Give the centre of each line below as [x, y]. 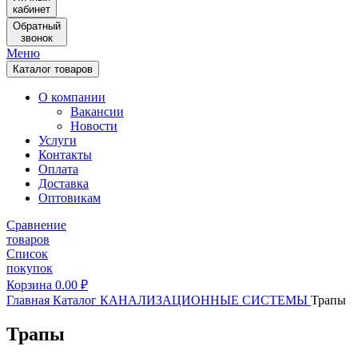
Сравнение [36, 225]
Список [27, 254]
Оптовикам [70, 198]
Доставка [64, 183]
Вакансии [97, 111]
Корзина [29, 285]
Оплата [58, 169]
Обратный [37, 26]
